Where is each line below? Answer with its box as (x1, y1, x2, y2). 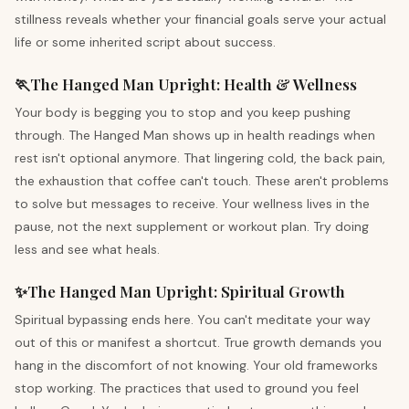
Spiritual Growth (221, 281, 345, 301)
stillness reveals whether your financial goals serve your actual (15, 11, 386, 27)
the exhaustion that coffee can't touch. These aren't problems (15, 173, 389, 189)
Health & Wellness (224, 74, 357, 94)
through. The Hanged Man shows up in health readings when (15, 127, 375, 143)
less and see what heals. (15, 241, 160, 257)
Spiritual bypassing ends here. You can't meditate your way (15, 311, 371, 328)
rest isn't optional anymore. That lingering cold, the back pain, (15, 150, 385, 166)
